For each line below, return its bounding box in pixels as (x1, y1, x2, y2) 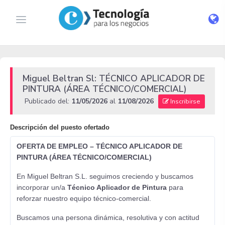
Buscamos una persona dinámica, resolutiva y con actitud (17, 213, 199, 221)
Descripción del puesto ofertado (10, 124, 109, 131)
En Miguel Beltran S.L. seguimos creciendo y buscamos (17, 172, 193, 180)
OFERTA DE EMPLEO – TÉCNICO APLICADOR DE (17, 142, 182, 150)
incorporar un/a (17, 183, 67, 191)
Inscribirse (169, 97, 200, 105)
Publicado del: (25, 96, 71, 106)
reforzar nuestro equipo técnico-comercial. (17, 194, 151, 202)
